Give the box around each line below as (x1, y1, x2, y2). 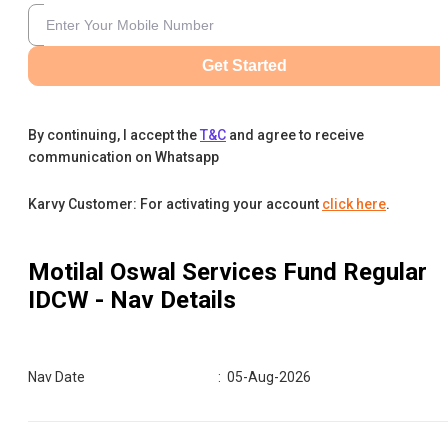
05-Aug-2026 (227, 368, 312, 385)
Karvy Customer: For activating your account (28, 195, 319, 212)
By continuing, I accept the (28, 126, 197, 143)
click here (322, 195, 386, 212)
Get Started (201, 56, 287, 74)
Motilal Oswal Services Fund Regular (28, 257, 427, 286)
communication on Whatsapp (28, 148, 219, 165)
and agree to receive (229, 126, 364, 143)
